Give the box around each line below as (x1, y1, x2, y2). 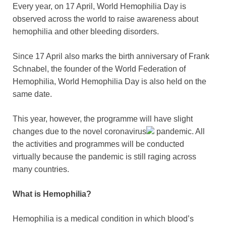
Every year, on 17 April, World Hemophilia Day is (13, 2, 186, 11)
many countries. (13, 164, 69, 174)
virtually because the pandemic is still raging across (13, 152, 196, 161)
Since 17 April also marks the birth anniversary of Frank (13, 51, 209, 61)
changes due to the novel (13, 127, 104, 136)
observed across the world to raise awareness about (13, 14, 198, 23)
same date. (13, 89, 52, 98)
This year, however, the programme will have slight (13, 114, 193, 123)
